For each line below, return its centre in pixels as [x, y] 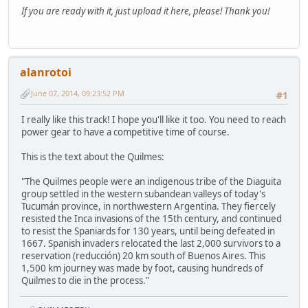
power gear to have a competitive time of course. [125, 132]
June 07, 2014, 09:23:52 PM [78, 93]
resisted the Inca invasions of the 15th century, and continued [152, 219]
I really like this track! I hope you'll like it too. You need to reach [154, 120]
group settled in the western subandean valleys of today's [143, 194]
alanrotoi [46, 72]
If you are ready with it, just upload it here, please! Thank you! [145, 11]
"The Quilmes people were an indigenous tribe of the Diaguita [151, 182]
